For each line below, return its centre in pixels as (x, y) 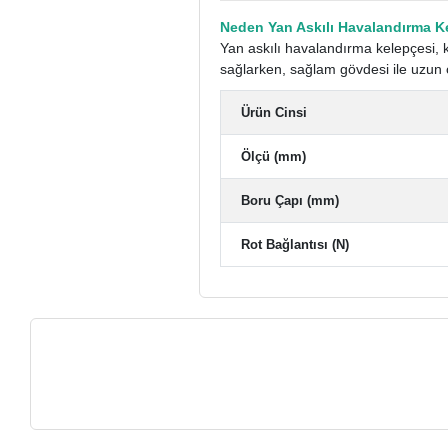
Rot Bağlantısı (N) (295, 244)
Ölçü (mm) (274, 156)
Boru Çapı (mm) (290, 200)
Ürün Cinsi (274, 112)
